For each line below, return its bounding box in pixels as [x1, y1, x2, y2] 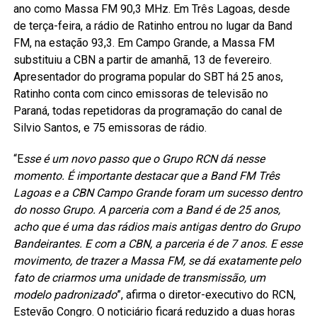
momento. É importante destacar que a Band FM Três [13, 169, 279, 183]
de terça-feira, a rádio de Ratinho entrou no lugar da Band [13, 19, 292, 33]
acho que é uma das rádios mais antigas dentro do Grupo [13, 220, 300, 234]
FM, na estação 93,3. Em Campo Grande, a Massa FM [13, 36, 275, 50]
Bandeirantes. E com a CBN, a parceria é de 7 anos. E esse [13, 237, 302, 251]
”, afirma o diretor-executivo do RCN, [116, 288, 296, 302]
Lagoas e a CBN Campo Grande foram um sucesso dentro [13, 186, 302, 200]
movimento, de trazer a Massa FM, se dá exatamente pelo [13, 254, 301, 268]
